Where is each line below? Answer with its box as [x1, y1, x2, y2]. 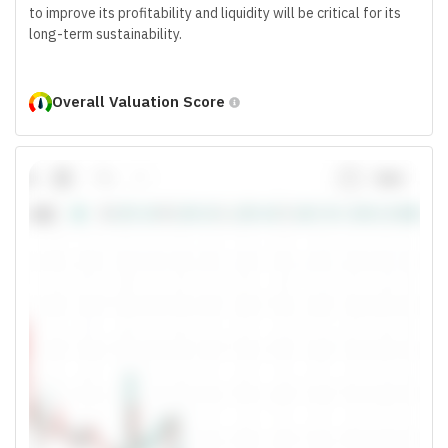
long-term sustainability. [28, 24, 182, 43]
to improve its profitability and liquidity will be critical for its [28, 3, 401, 22]
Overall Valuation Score [51, 91, 225, 111]
